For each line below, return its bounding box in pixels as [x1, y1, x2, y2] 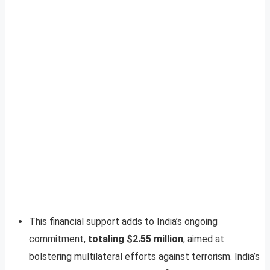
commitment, [29, 233, 88, 245]
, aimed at [183, 233, 224, 245]
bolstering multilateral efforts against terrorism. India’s [29, 250, 260, 262]
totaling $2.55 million [88, 233, 183, 245]
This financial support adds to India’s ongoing [29, 215, 218, 227]
